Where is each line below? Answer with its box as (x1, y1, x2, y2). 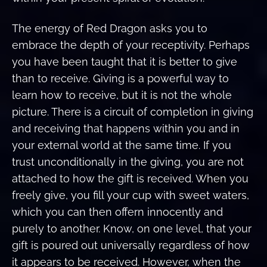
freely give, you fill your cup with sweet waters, (12, 188, 249, 201)
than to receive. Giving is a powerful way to (12, 72, 229, 85)
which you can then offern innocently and (12, 205, 223, 218)
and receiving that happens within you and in (12, 122, 240, 135)
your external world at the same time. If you (12, 138, 231, 151)
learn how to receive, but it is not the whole (12, 88, 232, 101)
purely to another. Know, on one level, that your (12, 222, 252, 235)
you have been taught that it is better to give (12, 55, 237, 68)
